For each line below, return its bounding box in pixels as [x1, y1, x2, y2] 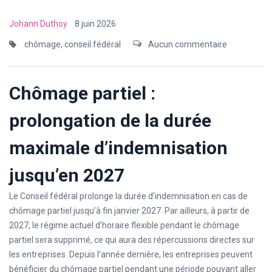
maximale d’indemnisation [9, 137, 228, 158]
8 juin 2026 [75, 18, 116, 29]
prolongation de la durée [9, 109, 211, 131]
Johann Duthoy [9, 18, 67, 29]
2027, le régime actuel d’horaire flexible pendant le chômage [9, 220, 239, 230]
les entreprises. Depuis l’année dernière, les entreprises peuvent [9, 249, 253, 259]
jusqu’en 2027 [9, 164, 124, 186]
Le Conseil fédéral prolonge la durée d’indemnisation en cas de [9, 191, 248, 201]
